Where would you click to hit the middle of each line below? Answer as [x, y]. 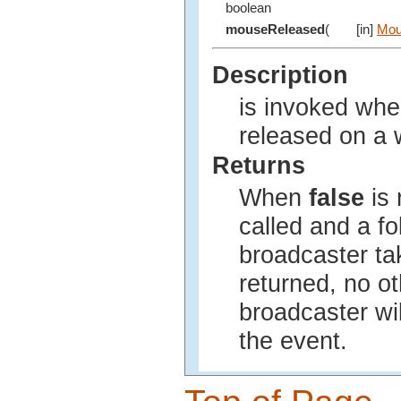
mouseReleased [275, 30]
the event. [293, 341]
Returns [259, 165]
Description [280, 76]
